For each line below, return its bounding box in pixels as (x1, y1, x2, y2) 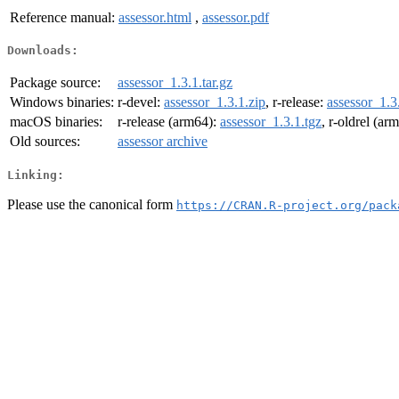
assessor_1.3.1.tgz (220, 114, 322, 130)
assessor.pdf (202, 9, 269, 25)
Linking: (7, 167, 64, 182)
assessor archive (118, 134, 208, 150)
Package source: (10, 75, 101, 91)
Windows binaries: (10, 94, 114, 110)
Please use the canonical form (7, 196, 176, 212)
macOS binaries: (10, 114, 102, 130)
